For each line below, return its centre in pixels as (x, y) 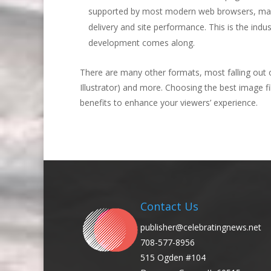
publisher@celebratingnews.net (201, 227)
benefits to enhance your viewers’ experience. (169, 102)
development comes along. (142, 42)
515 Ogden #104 (173, 257)
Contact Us (169, 206)
